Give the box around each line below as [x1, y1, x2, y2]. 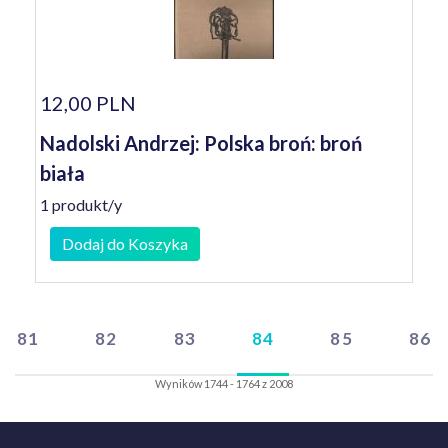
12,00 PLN [40, 91, 136, 115]
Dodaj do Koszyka [62, 234, 188, 253]
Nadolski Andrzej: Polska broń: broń [40, 131, 362, 155]
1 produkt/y [40, 195, 122, 214]
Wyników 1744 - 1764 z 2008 [155, 377, 293, 390]
